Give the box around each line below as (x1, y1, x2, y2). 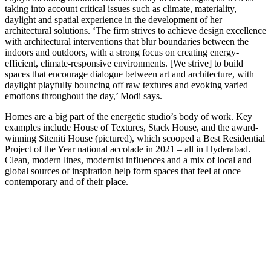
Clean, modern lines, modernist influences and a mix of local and (5, 154, 252, 165)
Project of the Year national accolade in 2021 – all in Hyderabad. (5, 143, 250, 154)
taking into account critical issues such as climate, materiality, (5, 3, 237, 14)
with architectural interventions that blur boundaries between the (5, 36, 249, 47)
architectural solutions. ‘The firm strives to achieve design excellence (5, 25, 266, 36)
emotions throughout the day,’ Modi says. (5, 90, 165, 101)
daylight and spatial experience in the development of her (5, 14, 222, 25)
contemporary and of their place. (5, 176, 131, 187)
